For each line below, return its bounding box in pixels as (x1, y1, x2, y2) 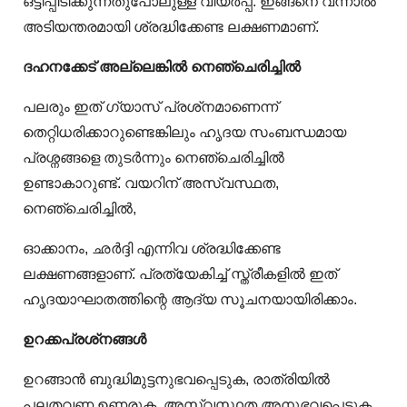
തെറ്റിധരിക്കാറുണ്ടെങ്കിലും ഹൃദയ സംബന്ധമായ (23, 124, 346, 141)
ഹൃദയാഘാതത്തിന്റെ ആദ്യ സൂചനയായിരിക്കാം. (23, 292, 357, 308)
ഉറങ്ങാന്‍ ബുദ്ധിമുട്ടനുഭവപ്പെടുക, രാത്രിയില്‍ (23, 372, 330, 388)
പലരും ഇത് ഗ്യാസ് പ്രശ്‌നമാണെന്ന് (23, 99, 278, 115)
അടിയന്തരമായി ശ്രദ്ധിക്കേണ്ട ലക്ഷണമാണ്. (23, 19, 319, 35)
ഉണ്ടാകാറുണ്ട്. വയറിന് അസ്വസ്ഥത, (23, 175, 279, 192)
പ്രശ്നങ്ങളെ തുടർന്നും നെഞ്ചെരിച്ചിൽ (23, 150, 284, 166)
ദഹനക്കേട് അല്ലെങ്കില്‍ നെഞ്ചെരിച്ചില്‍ (23, 59, 301, 75)
